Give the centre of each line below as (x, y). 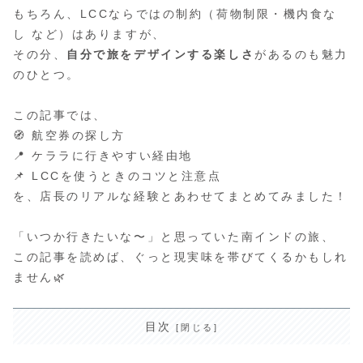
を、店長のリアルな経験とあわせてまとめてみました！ (181, 196)
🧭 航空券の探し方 (70, 135)
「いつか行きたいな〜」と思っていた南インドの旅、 (174, 236)
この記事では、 (60, 115)
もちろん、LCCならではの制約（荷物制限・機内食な (175, 13)
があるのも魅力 (302, 54)
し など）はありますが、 (90, 34)
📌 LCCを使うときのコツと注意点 (117, 175)
